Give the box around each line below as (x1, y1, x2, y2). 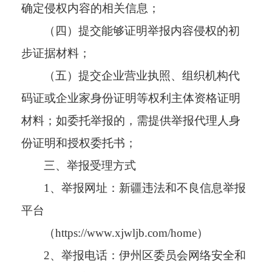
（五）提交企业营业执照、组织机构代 (44, 69, 240, 82)
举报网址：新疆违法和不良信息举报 (61, 181, 246, 194)
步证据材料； (21, 46, 90, 59)
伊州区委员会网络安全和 (119, 248, 246, 262)
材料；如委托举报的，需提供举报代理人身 (21, 114, 240, 127)
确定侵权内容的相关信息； (21, 1, 160, 15)
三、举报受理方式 (44, 158, 137, 172)
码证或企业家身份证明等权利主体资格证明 (21, 91, 240, 104)
